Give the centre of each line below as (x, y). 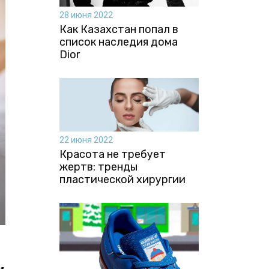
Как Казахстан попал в (119, 29)
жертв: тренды (98, 167)
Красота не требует (112, 154)
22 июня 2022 (86, 140)
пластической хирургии (122, 179)
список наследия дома (118, 42)
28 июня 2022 (86, 15)
